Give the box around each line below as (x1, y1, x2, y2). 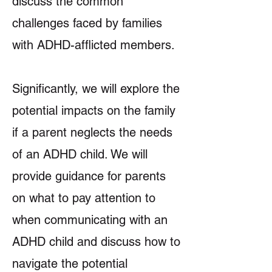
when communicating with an (12, 212, 168, 227)
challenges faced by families (12, 16, 162, 30)
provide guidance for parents (12, 169, 166, 183)
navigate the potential (12, 256, 127, 271)
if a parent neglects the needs (12, 125, 172, 140)
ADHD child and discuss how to (12, 234, 180, 249)
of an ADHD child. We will (12, 147, 148, 161)
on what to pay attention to (12, 191, 155, 205)
